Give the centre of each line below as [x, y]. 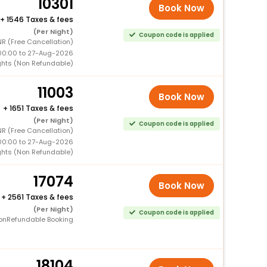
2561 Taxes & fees [40, 197]
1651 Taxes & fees [41, 108]
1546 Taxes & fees [40, 19]
